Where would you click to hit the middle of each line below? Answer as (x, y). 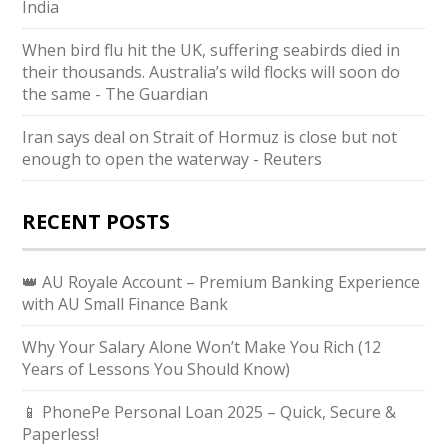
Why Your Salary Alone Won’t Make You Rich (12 (202, 347)
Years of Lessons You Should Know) (156, 369)
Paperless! (61, 434)
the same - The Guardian (115, 94)
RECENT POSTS (96, 222)
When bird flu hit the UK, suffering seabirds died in (211, 50)
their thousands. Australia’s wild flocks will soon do (211, 72)
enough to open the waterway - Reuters (172, 159)
